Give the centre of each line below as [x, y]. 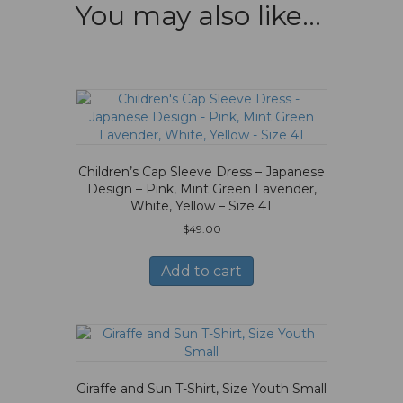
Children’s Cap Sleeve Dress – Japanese [201, 171]
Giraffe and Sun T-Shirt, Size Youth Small [201, 388]
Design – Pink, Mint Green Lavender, [201, 188]
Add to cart [201, 271]
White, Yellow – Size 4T [201, 206]
